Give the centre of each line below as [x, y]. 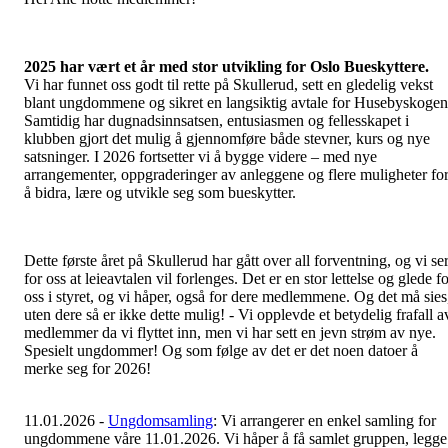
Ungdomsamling [160, 421]
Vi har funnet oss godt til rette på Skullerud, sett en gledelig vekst [228, 85]
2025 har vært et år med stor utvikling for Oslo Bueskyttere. [226, 67]
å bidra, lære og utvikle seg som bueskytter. [160, 193]
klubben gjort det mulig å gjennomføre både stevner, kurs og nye [227, 139]
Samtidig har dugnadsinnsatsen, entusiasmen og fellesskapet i [216, 121]
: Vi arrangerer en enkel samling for [324, 421]
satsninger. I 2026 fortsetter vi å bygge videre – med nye [200, 157]
